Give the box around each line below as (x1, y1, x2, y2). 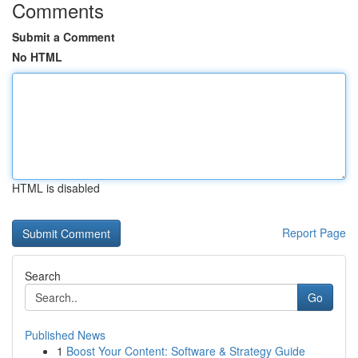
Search (25, 268, 61, 284)
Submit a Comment (12, 29, 115, 45)
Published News (25, 327, 105, 343)
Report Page (282, 225, 346, 241)
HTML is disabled (12, 180, 100, 196)
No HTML (12, 49, 62, 65)
